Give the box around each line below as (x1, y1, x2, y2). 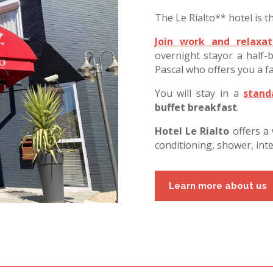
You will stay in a (154, 87, 244, 101)
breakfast (187, 101, 237, 115)
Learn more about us (168, 180, 267, 191)
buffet (154, 101, 185, 115)
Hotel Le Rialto (154, 124, 233, 138)
